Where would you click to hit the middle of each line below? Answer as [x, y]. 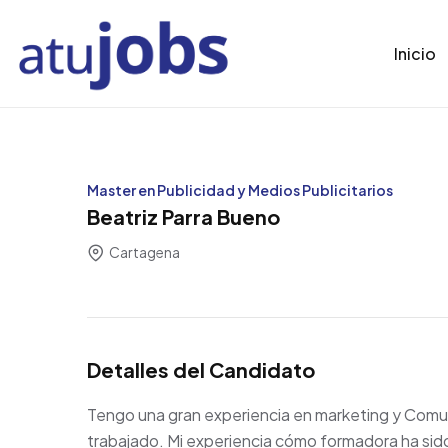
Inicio [415, 53]
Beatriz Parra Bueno [183, 217]
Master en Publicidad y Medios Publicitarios [240, 190]
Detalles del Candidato [201, 369]
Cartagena [143, 251]
